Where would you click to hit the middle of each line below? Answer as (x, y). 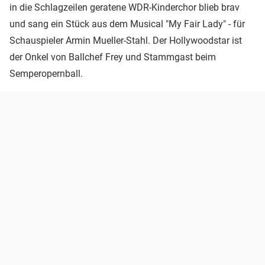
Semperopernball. (46, 73)
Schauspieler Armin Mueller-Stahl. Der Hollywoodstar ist (126, 40)
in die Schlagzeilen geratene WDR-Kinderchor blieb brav (125, 7)
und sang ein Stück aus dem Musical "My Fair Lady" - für (127, 24)
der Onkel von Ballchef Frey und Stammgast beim (113, 57)
